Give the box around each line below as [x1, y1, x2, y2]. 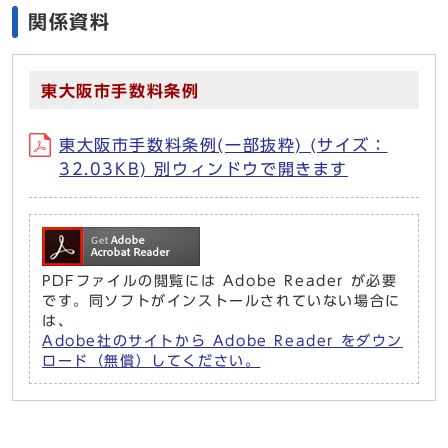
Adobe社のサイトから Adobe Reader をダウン [42, 334, 403, 348]
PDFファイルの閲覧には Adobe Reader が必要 [42, 274, 398, 288]
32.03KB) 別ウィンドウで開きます [59, 161, 348, 177]
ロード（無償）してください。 [42, 354, 261, 368]
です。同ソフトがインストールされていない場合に [42, 294, 401, 308]
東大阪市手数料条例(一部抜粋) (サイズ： [59, 137, 388, 153]
